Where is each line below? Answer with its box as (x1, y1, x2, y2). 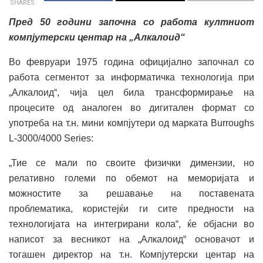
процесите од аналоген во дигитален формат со (9, 102, 254, 113)
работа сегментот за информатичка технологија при (9, 72, 254, 82)
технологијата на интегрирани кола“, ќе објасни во (9, 218, 254, 229)
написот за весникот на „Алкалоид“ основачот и (9, 234, 254, 244)
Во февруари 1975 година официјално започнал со (9, 56, 254, 67)
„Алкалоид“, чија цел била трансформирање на (9, 87, 254, 97)
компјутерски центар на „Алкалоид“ (9, 32, 185, 42)
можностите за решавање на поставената (9, 188, 254, 198)
